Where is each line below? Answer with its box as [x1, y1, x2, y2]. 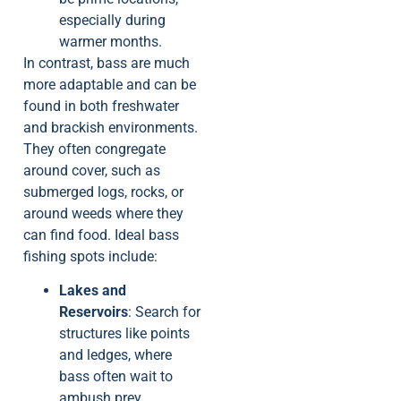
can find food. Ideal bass [23, 226, 179, 243]
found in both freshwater [23, 97, 179, 115]
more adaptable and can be [23, 75, 196, 93]
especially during [59, 11, 166, 29]
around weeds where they [23, 204, 183, 222]
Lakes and [59, 282, 126, 300]
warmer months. [59, 32, 162, 50]
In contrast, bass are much [23, 54, 190, 72]
